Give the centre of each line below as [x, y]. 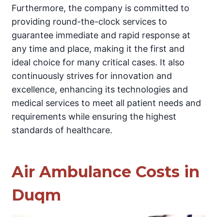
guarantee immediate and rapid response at [101, 35]
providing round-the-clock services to [89, 22]
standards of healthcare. [62, 130]
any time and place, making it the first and [98, 49]
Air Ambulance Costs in [106, 172]
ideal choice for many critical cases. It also [98, 62]
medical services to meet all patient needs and [106, 103]
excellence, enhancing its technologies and [100, 89]
